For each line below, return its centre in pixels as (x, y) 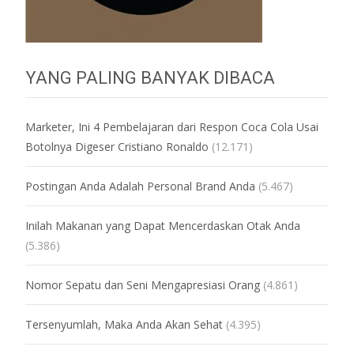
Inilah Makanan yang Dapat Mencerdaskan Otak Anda (163, 226)
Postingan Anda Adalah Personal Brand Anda (140, 186)
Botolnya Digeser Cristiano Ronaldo (117, 147)
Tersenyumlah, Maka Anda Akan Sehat (124, 325)
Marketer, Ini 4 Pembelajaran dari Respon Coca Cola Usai (172, 127)
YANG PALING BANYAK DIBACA (150, 78)
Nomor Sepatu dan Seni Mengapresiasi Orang (143, 285)
